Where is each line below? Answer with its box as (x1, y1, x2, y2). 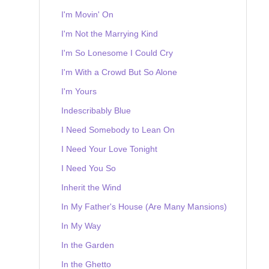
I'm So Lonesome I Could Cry (61, 47, 173, 58)
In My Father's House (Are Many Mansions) (61, 201, 227, 211)
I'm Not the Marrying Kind (61, 28, 158, 38)
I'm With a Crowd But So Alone (61, 67, 177, 77)
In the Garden (61, 240, 114, 250)
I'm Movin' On (61, 9, 113, 19)
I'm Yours (61, 86, 97, 96)
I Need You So (61, 163, 116, 173)
